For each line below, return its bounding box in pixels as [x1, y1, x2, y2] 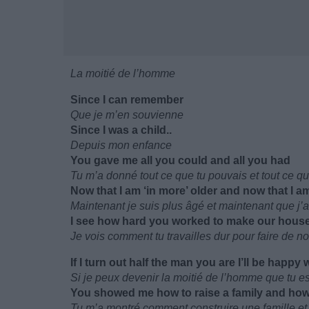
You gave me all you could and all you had [70, 154, 290, 166]
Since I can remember [70, 94, 183, 106]
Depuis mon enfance [70, 139, 172, 151]
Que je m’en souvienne [70, 109, 183, 121]
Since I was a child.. [70, 124, 172, 136]
